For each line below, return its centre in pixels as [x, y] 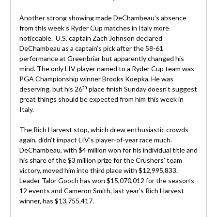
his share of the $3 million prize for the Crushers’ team [101, 160]
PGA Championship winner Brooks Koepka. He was [96, 79]
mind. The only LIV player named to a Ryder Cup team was [107, 69]
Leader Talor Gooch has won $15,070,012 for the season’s [107, 181]
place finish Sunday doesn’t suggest [142, 89]
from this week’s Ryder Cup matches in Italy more [94, 28]
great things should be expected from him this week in [101, 99]
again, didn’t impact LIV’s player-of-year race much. [96, 140]
